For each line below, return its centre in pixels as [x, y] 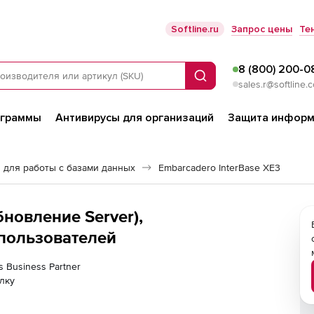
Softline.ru [195, 29]
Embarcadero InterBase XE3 [219, 168]
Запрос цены [262, 29]
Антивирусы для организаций [135, 118]
